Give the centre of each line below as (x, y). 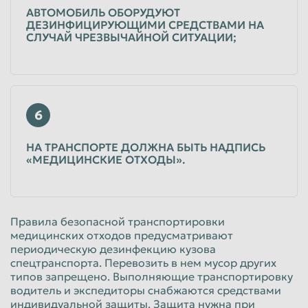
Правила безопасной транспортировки (118, 221)
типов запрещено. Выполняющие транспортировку (152, 276)
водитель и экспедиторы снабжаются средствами (146, 290)
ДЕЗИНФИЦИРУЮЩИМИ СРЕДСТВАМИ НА (145, 24)
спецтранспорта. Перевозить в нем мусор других (143, 262)
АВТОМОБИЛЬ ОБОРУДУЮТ (103, 12)
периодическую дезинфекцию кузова (113, 249)
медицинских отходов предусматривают (122, 235)
